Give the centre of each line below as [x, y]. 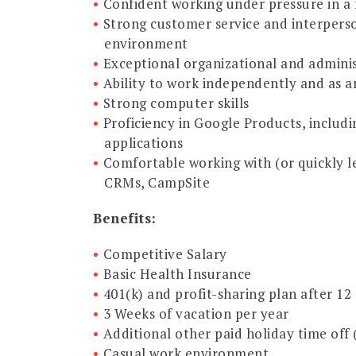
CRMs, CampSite [157, 182]
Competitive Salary [165, 253]
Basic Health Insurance [177, 273]
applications [143, 142]
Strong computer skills [176, 103]
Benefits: [125, 218]
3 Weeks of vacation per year [196, 313]
